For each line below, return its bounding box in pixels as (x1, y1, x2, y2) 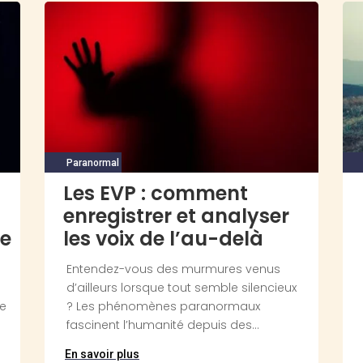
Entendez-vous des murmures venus (66, 261, 280, 278)
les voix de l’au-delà (62, 225, 263, 253)
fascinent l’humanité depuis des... (66, 317, 259, 334)
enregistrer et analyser (62, 203, 289, 230)
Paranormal (66, 157, 119, 169)
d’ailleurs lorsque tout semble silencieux (66, 280, 297, 297)
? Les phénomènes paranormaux (66, 298, 260, 315)
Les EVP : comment (62, 180, 248, 207)
